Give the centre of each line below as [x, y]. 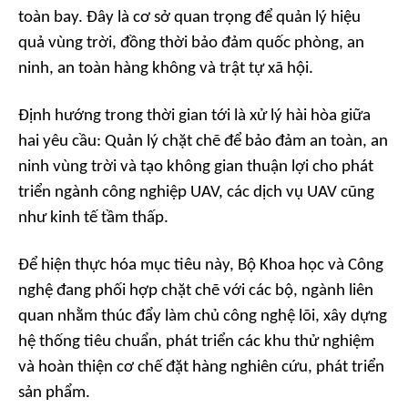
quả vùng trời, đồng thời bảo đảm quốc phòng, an [191, 44]
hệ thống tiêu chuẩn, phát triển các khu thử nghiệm [196, 342]
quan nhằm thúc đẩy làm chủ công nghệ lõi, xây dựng [203, 317]
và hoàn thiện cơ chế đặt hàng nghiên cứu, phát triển [201, 368]
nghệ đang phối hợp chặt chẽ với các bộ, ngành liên [196, 291]
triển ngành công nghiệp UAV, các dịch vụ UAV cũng [196, 193]
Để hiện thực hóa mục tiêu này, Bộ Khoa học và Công [201, 266]
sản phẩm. [54, 393]
